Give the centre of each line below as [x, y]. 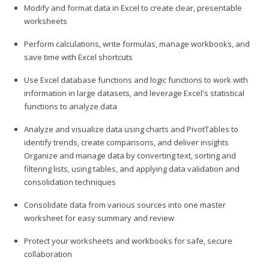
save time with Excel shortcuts [78, 57]
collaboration [48, 254]
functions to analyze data [71, 106]
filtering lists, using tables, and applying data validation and [132, 168]
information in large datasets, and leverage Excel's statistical [134, 93]
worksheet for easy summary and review [99, 218]
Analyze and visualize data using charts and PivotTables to [131, 129]
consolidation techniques [70, 182]
